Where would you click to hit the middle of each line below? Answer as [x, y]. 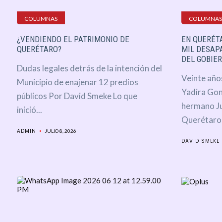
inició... [29, 110]
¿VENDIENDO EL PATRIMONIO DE [73, 39]
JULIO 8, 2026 [60, 131]
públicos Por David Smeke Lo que [77, 96]
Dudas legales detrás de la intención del [89, 68]
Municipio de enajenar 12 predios [77, 82]
